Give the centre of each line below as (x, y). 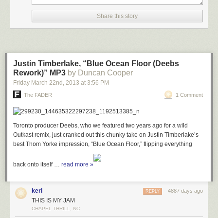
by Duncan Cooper (100, 73)
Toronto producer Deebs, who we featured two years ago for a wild (100, 126)
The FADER (38, 95)
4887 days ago (185, 191)
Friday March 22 (35, 83)
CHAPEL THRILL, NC (56, 209)
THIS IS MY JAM (53, 200)
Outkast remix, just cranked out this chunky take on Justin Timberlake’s (106, 135)
